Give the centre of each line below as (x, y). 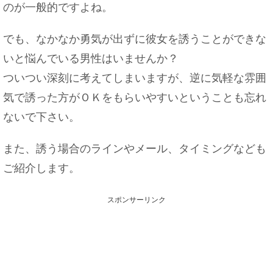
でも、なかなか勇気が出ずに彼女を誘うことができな (135, 39)
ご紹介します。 (41, 168)
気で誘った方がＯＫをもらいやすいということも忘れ (135, 97)
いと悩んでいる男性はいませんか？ (91, 58)
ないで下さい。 (41, 117)
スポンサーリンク (136, 200)
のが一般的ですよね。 (58, 7)
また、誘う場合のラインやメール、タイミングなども (135, 149)
